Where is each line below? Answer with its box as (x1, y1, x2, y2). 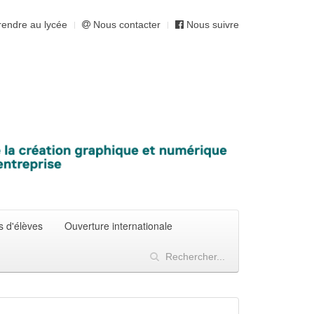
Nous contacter (90, 19, 161, 30)
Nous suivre (184, 19, 239, 30)
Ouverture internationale (64, 219, 172, 233)
